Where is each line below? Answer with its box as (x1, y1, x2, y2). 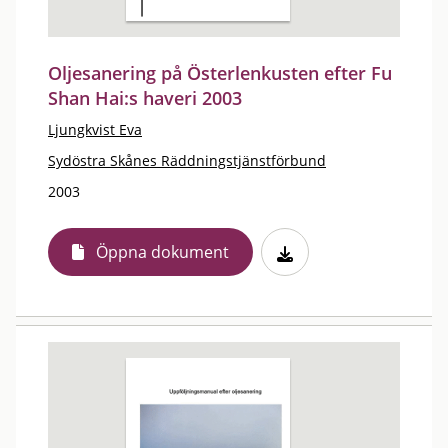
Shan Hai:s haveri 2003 (48, 86, 242, 110)
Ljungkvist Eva (48, 120, 142, 139)
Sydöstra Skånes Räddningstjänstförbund (48, 151, 326, 170)
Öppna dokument (96, 241, 229, 263)
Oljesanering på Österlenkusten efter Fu (48, 61, 392, 85)
